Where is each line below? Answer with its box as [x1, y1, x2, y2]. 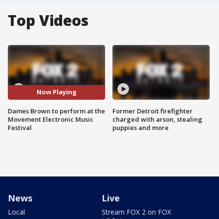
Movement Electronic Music [8, 114, 93, 124]
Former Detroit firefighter [112, 106, 193, 115]
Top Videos [8, 10, 88, 30]
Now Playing [36, 88, 77, 97]
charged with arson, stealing [112, 114, 202, 124]
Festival [8, 123, 32, 132]
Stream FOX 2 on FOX [102, 207, 171, 217]
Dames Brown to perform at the [8, 106, 105, 115]
